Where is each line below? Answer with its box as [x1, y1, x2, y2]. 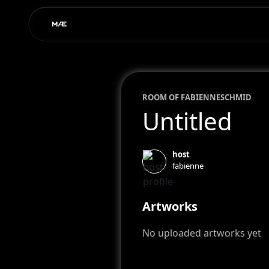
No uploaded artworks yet [142, 226, 261, 240]
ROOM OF [142, 92, 181, 103]
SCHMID [220, 92, 252, 103]
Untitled [142, 104, 232, 138]
